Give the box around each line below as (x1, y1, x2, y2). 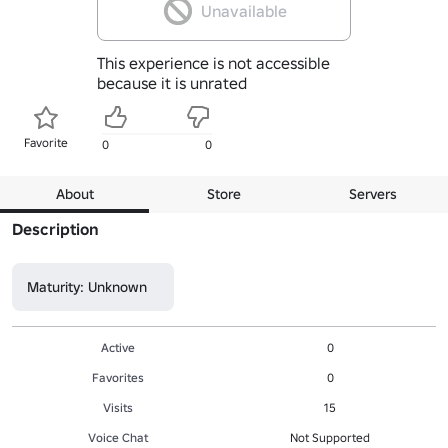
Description (12, 218, 99, 239)
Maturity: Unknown (27, 277, 147, 296)
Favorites (92, 369, 144, 385)
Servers (349, 184, 398, 203)
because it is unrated (96, 72, 247, 93)
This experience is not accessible (96, 52, 330, 73)
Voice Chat (88, 429, 148, 445)
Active (101, 339, 135, 355)
